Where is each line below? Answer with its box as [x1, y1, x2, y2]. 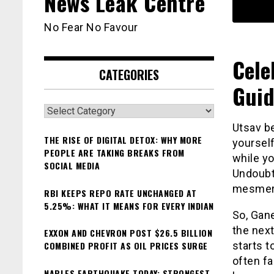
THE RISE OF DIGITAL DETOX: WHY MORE [44, 133, 202, 147]
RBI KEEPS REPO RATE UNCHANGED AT [44, 186, 196, 199]
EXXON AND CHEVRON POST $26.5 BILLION [44, 226, 212, 240]
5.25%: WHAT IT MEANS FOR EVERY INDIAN [44, 199, 214, 212]
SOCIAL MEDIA [44, 159, 100, 172]
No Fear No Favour [44, 21, 138, 34]
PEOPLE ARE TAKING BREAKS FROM [44, 146, 185, 160]
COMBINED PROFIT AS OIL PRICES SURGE [44, 239, 208, 253]
